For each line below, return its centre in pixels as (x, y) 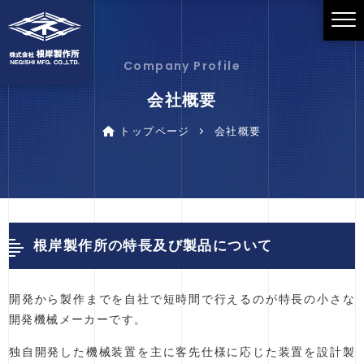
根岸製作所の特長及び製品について (153, 246)
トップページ (152, 131)
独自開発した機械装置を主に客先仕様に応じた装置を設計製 (182, 352)
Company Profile (182, 66)
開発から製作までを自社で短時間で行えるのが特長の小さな (182, 299)
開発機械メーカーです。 (78, 319)
